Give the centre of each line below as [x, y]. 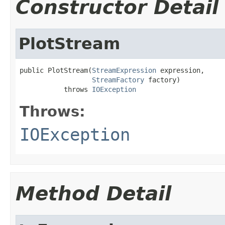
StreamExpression [124, 70]
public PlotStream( [56, 70]
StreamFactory [118, 80]
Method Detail [93, 193]
